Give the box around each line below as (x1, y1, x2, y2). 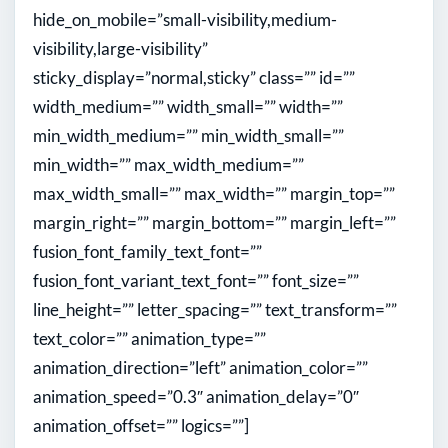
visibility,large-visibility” (33, 38, 208, 60)
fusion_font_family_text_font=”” (33, 241, 262, 263)
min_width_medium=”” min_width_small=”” (33, 125, 344, 147)
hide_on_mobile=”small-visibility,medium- (33, 9, 337, 31)
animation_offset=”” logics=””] (33, 415, 249, 437)
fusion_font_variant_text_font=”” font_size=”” (33, 270, 359, 292)
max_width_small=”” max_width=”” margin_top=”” (33, 183, 395, 205)
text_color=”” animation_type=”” (33, 328, 266, 350)
